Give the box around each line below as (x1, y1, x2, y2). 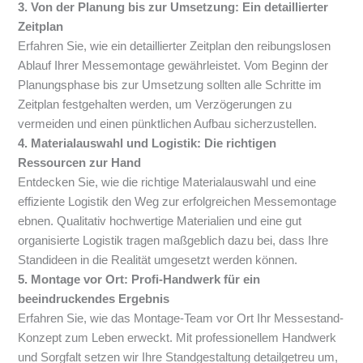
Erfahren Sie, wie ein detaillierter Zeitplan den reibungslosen (18, 39, 331, 53)
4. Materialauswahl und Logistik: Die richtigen (18, 136, 277, 150)
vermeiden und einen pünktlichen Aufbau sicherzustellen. (18, 117, 318, 130)
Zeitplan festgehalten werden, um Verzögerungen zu (18, 97, 293, 111)
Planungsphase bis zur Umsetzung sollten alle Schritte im (18, 78, 322, 92)
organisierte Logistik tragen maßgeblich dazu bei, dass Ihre (18, 233, 329, 247)
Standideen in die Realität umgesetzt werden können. (18, 253, 298, 267)
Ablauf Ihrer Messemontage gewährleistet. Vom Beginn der (18, 58, 329, 72)
